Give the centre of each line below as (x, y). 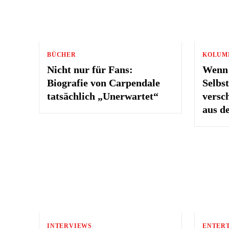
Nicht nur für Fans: (90, 69)
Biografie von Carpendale (104, 83)
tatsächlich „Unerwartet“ (103, 96)
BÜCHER (62, 54)
